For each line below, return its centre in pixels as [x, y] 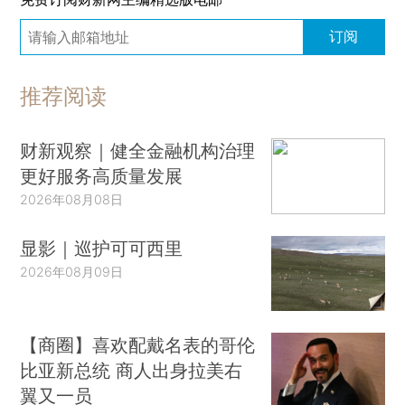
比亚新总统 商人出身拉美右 [132, 371]
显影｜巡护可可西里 [102, 248]
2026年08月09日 [72, 271]
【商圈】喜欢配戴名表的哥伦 [138, 345]
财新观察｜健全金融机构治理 [138, 151]
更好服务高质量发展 [102, 176]
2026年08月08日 [72, 200]
